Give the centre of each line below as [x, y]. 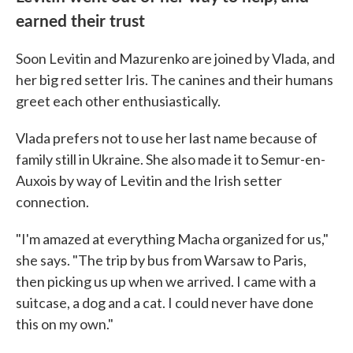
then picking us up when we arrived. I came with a [166, 281]
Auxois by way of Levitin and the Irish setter [149, 180]
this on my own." [65, 324]
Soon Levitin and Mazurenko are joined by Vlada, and [175, 58]
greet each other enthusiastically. [118, 101]
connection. [52, 202]
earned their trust [80, 20]
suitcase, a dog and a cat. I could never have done [165, 303]
